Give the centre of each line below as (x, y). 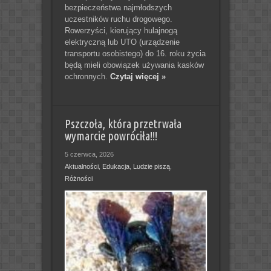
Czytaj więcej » (138, 76)
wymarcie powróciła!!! (111, 136)
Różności (78, 178)
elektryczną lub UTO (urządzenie (122, 42)
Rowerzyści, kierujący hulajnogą (121, 30)
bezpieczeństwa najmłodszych (118, 7)
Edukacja (116, 166)
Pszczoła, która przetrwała (123, 124)
